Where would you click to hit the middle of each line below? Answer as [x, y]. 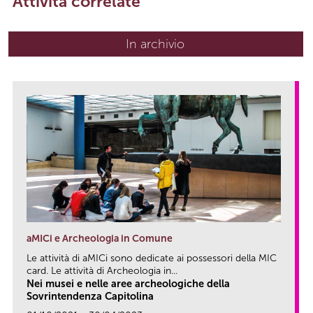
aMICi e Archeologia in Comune [100, 239]
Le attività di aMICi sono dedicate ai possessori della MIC [152, 259]
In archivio [155, 44]
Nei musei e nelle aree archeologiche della [128, 284]
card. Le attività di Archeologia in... [102, 271]
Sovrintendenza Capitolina [90, 297]
